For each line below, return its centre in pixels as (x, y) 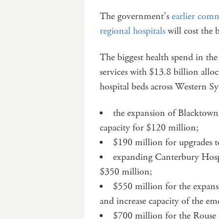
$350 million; (126, 172)
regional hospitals (132, 31)
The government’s (136, 16)
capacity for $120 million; (149, 128)
